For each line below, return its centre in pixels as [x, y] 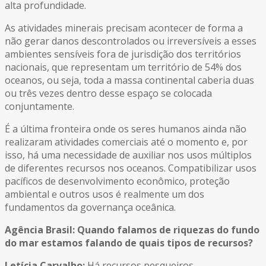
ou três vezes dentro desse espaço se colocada [108, 94]
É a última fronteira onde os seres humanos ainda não [126, 129]
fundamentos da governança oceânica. [90, 208]
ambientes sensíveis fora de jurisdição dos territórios [123, 54]
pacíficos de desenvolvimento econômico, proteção [117, 181]
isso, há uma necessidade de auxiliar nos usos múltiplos [128, 155]
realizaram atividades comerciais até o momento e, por [126, 142]
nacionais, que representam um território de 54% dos [123, 67]
